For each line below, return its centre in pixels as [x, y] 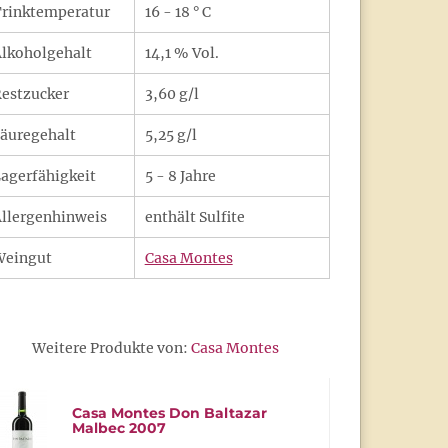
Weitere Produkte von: [111, 348]
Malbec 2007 [118, 428]
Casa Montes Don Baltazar [169, 413]
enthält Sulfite [194, 217]
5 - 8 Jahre [180, 176]
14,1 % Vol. [181, 53]
